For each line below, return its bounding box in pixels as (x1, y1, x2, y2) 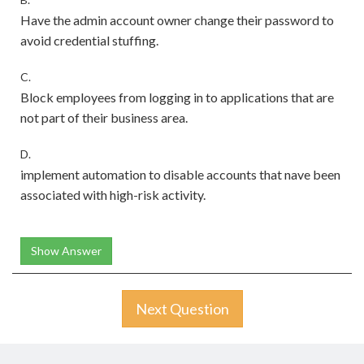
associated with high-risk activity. (20, 187, 206, 202)
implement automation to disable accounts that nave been (20, 167, 340, 182)
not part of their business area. (20, 110, 188, 125)
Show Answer (31, 244, 102, 258)
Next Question (135, 300, 229, 318)
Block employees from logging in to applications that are (20, 89, 334, 105)
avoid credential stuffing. (20, 32, 158, 48)
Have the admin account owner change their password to (20, 12, 334, 28)
